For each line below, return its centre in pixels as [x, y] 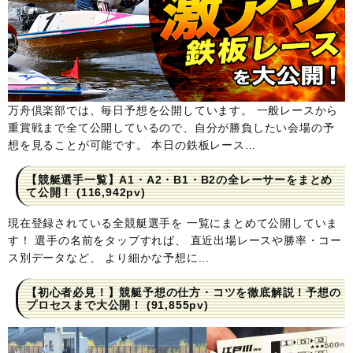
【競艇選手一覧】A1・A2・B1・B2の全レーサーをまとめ [180, 180]
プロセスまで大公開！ [84, 305]
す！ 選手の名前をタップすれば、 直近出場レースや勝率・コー [175, 241]
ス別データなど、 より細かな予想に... [109, 258]
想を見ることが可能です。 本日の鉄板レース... [132, 145]
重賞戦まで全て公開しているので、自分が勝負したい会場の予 [171, 128]
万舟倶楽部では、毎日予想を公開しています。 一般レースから [173, 111]
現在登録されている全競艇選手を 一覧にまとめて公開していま [173, 223]
